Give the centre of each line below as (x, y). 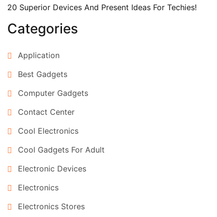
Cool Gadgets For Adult (61, 150)
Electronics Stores (51, 206)
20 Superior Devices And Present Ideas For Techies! (102, 7)
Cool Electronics (48, 131)
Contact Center (46, 112)
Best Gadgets (43, 74)
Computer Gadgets (53, 93)
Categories (43, 29)
